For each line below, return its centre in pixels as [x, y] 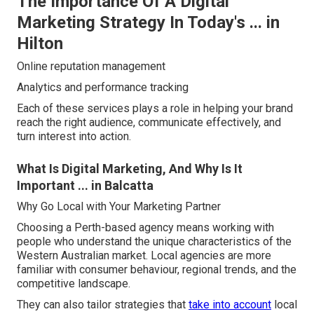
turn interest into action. [74, 137]
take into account [230, 305]
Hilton [40, 44]
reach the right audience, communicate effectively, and [149, 123]
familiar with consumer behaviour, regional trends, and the [157, 270]
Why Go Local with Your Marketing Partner [119, 207]
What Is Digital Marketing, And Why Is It [130, 169]
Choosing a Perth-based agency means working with [145, 228]
